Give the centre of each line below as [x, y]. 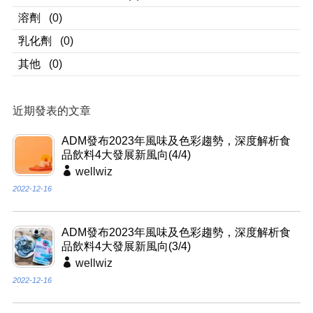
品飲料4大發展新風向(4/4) [126, 155]
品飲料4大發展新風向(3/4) [126, 247]
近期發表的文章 [51, 111]
